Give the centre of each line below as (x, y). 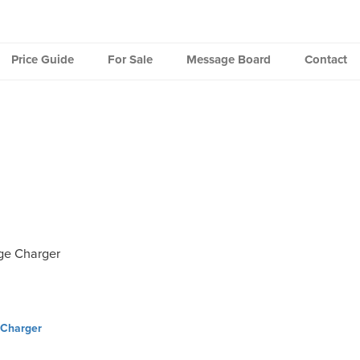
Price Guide (42, 59)
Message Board (228, 59)
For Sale (130, 59)
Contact (325, 59)
